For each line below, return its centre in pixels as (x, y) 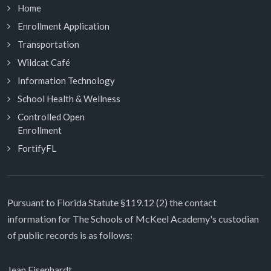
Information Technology (66, 80)
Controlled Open (51, 117)
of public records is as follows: (70, 235)
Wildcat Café (44, 62)
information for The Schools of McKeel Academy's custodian (133, 219)
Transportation (48, 44)
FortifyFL (37, 148)
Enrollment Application (64, 26)
